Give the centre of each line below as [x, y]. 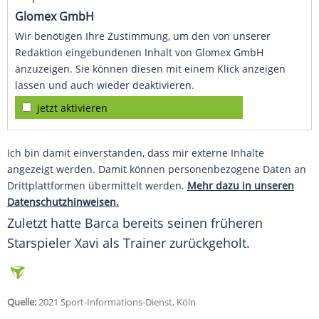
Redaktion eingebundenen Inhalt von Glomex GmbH [139, 53]
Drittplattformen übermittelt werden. [97, 186]
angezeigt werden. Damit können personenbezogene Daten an [157, 169]
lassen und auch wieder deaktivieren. [105, 85]
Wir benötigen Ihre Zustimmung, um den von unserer [143, 36]
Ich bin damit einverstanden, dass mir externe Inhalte [136, 153]
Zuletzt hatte [46, 223]
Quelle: [22, 302]
